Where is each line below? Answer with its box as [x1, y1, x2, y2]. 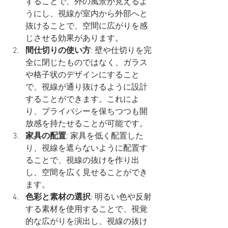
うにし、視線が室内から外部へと [25, 9, 148, 20]
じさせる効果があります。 [25, 34, 123, 44]
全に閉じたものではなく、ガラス [25, 58, 148, 69]
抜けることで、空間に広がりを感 [25, 21, 148, 32]
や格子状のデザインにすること [25, 70, 139, 81]
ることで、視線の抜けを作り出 [25, 156, 139, 166]
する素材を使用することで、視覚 [25, 205, 148, 215]
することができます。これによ [25, 95, 139, 105]
